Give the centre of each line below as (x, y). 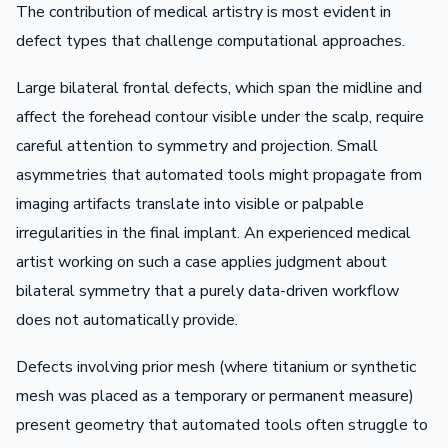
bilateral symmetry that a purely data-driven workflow (207, 290)
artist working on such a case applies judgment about (201, 261)
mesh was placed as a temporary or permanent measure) (215, 395)
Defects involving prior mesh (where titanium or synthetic (216, 366)
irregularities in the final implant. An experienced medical (213, 232)
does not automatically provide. (127, 319)
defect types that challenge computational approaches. (210, 40)
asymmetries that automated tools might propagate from (219, 174)
